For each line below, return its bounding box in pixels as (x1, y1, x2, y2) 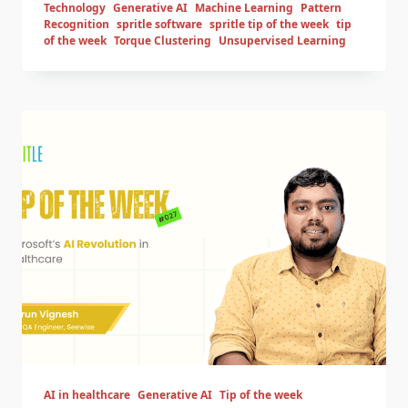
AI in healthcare (44, 387, 130, 403)
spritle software (117, 16, 202, 33)
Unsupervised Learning (219, 33, 346, 49)
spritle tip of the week (209, 16, 329, 33)
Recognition (44, 16, 109, 33)
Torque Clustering (114, 33, 211, 49)
